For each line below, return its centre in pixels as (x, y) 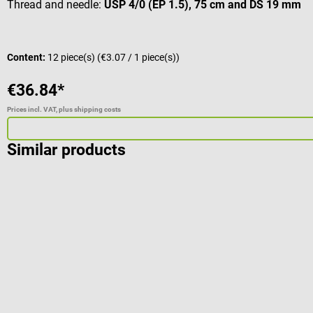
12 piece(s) (72, 58)
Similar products (66, 150)
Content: (27, 58)
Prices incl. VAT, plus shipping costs (64, 110)
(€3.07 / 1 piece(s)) (138, 58)
